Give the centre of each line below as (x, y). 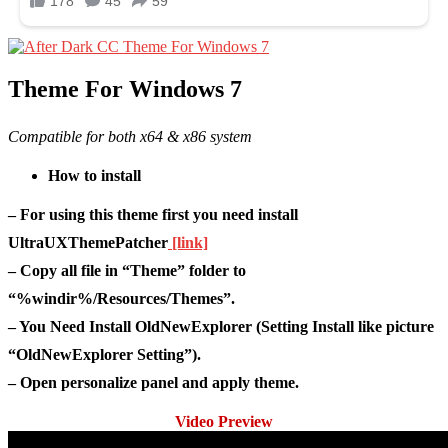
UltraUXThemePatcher (88, 243)
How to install (94, 176)
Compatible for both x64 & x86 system (130, 137)
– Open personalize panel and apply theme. (153, 383)
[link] (188, 243)
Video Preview (224, 422)
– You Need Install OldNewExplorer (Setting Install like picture (221, 327)
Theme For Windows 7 (125, 89)
